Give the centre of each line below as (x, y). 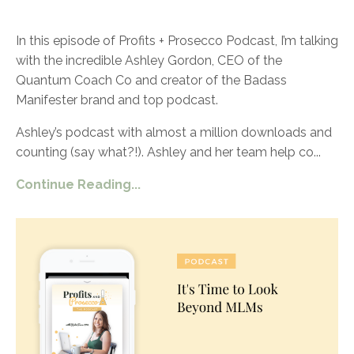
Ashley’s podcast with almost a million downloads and (174, 133)
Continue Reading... (78, 185)
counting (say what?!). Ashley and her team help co (165, 153)
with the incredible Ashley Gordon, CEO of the (149, 61)
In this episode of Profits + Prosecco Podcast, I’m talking (177, 41)
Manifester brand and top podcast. (117, 100)
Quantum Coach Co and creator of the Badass (151, 81)
